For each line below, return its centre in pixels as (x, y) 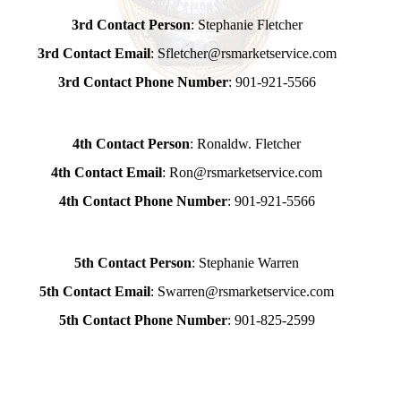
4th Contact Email (107, 172)
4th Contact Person (132, 144)
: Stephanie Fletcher (246, 25)
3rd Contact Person (131, 25)
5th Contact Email (95, 291)
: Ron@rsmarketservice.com (243, 172)
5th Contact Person (133, 263)
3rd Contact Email (94, 53)
